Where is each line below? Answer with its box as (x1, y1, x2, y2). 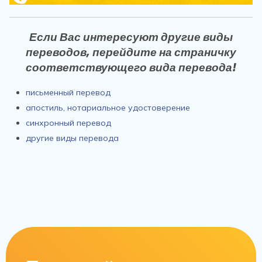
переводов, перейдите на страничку (26, 44, 236, 61)
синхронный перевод (26, 118, 111, 129)
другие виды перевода (26, 133, 119, 144)
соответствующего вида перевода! (25, 60, 237, 76)
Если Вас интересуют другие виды (29, 29, 233, 46)
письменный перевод (26, 87, 111, 98)
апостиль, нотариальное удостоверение (26, 102, 190, 113)
